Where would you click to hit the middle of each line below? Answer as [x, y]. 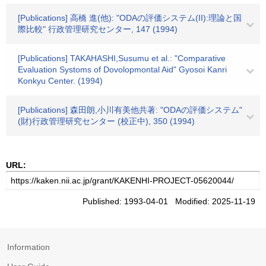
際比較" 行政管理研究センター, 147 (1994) [98, 29]
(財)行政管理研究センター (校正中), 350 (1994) [106, 121]
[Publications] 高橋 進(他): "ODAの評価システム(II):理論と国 [130, 18]
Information [28, 247]
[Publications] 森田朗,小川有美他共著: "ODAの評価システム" [130, 110]
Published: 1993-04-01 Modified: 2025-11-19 [171, 201]
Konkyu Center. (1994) [60, 81]
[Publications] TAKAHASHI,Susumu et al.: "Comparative [122, 58]
